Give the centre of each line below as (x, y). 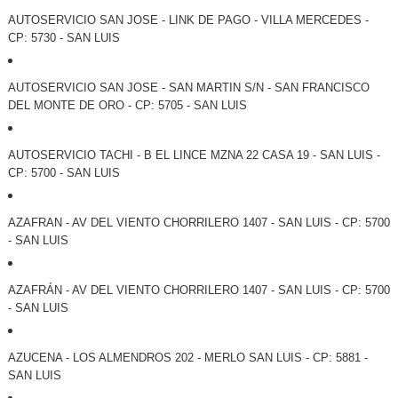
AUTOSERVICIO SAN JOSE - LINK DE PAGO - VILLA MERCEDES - (188, 20)
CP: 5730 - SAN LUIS (64, 38)
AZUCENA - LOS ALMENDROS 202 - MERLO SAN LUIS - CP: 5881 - (187, 358)
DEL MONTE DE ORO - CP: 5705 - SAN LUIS (127, 106)
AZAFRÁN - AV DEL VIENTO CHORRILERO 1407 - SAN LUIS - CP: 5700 (199, 291)
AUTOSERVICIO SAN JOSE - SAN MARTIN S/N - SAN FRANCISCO (188, 88)
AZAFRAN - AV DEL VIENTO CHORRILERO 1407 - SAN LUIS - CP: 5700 (199, 223)
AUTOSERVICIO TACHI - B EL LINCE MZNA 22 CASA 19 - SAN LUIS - (194, 155)
